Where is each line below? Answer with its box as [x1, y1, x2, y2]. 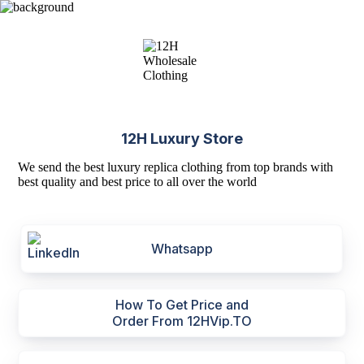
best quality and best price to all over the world [18, 175, 258, 188]
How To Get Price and [115, 297, 249, 313]
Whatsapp [150, 240, 213, 257]
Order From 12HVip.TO [112, 313, 252, 329]
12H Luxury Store [121, 130, 243, 147]
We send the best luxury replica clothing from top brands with [18, 160, 334, 174]
